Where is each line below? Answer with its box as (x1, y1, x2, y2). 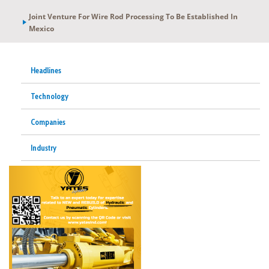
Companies (31, 116, 65, 127)
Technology (31, 91, 68, 101)
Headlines (31, 65, 61, 75)
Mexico (28, 23, 54, 34)
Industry (31, 142, 56, 153)
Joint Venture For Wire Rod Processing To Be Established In (28, 11, 238, 22)
